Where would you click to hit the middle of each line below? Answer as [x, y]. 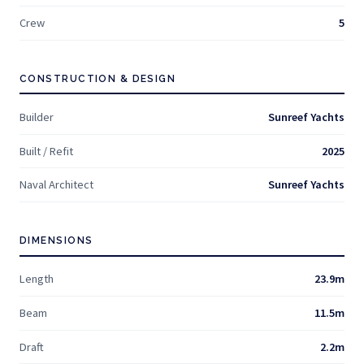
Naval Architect [56, 185]
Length [37, 279]
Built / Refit [46, 151]
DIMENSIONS [56, 240]
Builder [37, 117]
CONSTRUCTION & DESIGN [98, 78]
